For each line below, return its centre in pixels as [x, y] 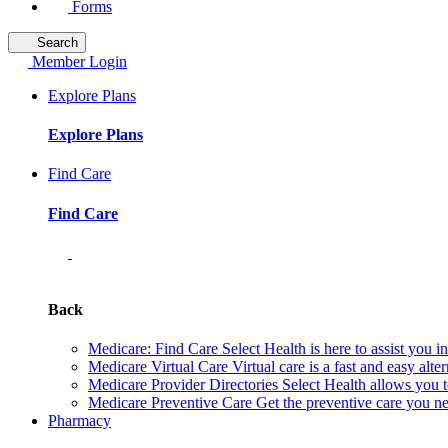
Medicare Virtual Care [158, 367]
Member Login [79, 61]
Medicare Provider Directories [183, 385]
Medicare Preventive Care [170, 403]
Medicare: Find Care [153, 349]
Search [57, 42]
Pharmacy [79, 421]
